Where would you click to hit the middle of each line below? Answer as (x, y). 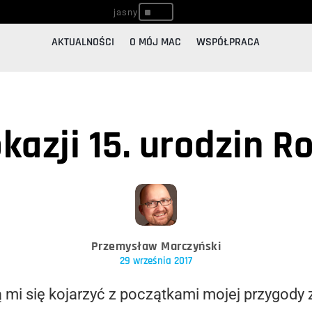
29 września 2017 (156, 261)
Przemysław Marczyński (156, 247)
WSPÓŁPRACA (228, 42)
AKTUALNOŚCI (83, 42)
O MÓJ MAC (156, 42)
